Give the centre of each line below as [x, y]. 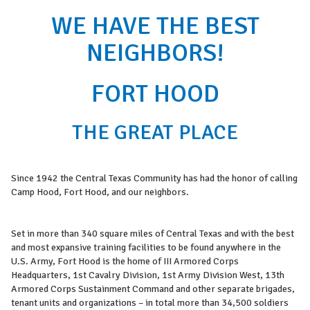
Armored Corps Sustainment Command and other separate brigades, [153, 289]
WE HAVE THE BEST [155, 26]
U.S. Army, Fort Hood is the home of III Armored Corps [125, 262]
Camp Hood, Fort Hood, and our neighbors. [100, 192]
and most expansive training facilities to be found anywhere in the [146, 248]
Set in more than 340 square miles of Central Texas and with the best [153, 234]
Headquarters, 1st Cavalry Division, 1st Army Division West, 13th [148, 275]
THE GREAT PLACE [155, 133]
